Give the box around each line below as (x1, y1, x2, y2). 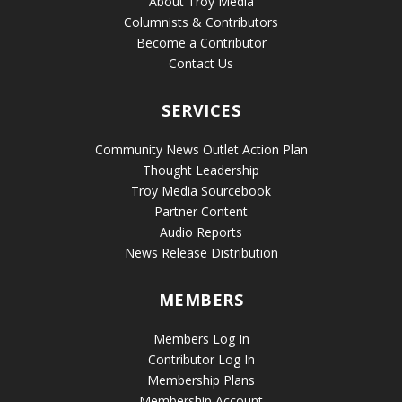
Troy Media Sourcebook (131, 182, 271, 200)
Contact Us (169, 55, 233, 73)
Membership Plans (147, 371, 255, 389)
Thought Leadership (143, 162, 259, 179)
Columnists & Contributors (124, 13, 278, 31)
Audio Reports (160, 223, 242, 241)
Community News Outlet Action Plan (94, 141, 308, 159)
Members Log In (153, 330, 249, 348)
